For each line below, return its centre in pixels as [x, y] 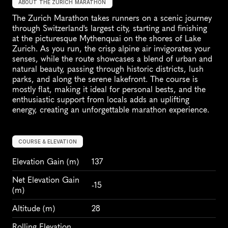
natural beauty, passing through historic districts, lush [108, 69]
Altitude [26, 208]
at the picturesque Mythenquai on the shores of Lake [107, 38]
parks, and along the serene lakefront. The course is [105, 79]
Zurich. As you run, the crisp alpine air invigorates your [111, 49]
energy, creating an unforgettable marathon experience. [111, 110]
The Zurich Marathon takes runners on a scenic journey [112, 18]
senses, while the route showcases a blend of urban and [112, 59]
